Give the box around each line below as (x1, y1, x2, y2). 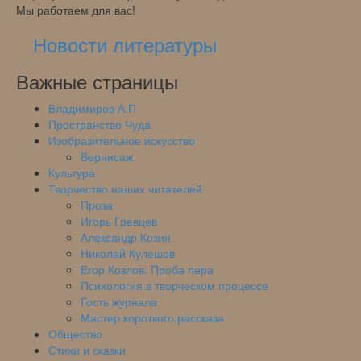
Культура (48, 164, 95, 180)
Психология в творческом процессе (81, 276, 268, 293)
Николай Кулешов (81, 244, 175, 261)
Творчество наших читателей (48, 180, 202, 197)
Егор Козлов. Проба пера (81, 260, 214, 277)
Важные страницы (16, 66, 178, 95)
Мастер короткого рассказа (81, 309, 224, 326)
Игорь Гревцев (81, 212, 157, 229)
